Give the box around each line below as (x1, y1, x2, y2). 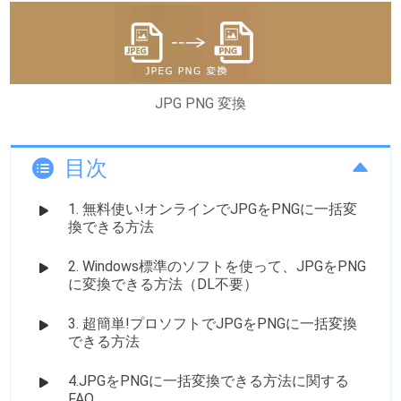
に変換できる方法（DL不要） (68, 275, 259, 293)
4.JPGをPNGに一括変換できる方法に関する (68, 371, 350, 389)
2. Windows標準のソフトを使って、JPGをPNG (68, 257, 367, 275)
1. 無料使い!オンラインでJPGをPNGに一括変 (68, 200, 358, 218)
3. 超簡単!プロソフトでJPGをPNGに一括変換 (68, 314, 358, 332)
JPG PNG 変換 (155, 94, 246, 112)
